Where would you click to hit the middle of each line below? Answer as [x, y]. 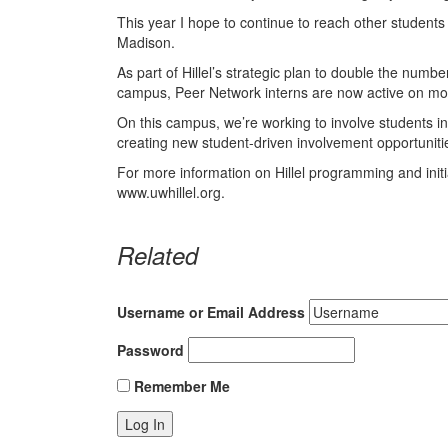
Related [157, 255]
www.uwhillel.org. [171, 192]
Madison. [146, 42]
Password [150, 350]
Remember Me [180, 386]
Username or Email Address [211, 312]
